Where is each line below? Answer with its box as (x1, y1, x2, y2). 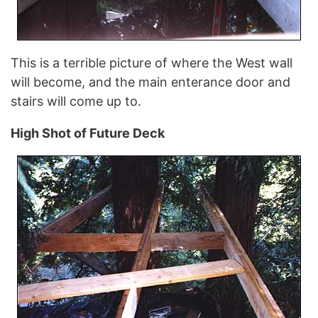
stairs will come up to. (11, 93, 141, 109)
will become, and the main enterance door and (11, 74, 290, 89)
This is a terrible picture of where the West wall (11, 55, 292, 70)
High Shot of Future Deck (11, 125, 165, 141)
